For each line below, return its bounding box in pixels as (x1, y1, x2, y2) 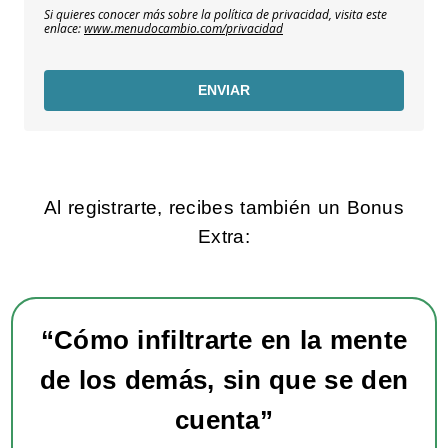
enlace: (44, 20, 84, 38)
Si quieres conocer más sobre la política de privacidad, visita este (44, 6, 387, 24)
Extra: (198, 226, 250, 248)
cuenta (174, 406, 260, 435)
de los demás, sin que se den (39, 366, 409, 395)
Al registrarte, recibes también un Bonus (44, 197, 404, 219)
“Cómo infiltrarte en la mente (40, 326, 408, 355)
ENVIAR (198, 82, 250, 99)
